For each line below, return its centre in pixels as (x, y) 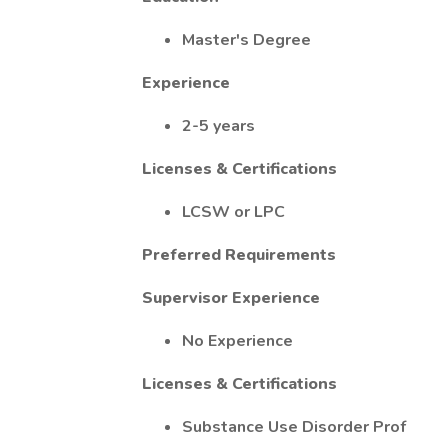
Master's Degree (246, 40)
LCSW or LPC (233, 212)
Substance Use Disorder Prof (294, 427)
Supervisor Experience (231, 298)
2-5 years (218, 126)
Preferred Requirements (239, 255)
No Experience (237, 341)
